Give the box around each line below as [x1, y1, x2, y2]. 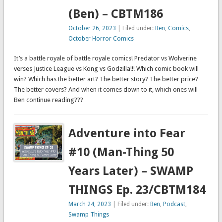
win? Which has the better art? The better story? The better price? [13, 75, 198, 83]
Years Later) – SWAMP [68, 164, 194, 178]
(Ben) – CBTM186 [68, 7, 164, 21]
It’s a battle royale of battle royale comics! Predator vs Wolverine [13, 55, 197, 62]
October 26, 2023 [68, 25, 116, 32]
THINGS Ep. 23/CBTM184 [68, 183, 206, 197]
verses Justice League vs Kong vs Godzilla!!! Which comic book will [13, 65, 199, 73]
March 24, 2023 [68, 201, 111, 208]
